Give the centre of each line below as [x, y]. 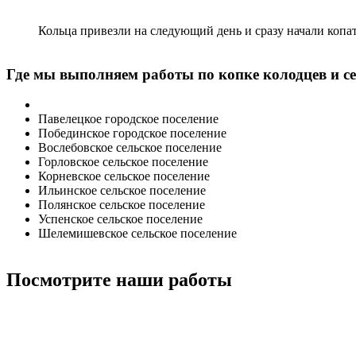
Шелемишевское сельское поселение [137, 234]
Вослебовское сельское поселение [130, 148]
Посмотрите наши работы [119, 280]
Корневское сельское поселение [124, 176]
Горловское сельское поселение [123, 162]
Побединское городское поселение [132, 133]
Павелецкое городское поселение [128, 119]
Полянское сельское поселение [122, 205]
